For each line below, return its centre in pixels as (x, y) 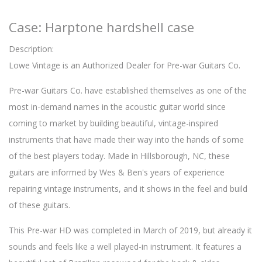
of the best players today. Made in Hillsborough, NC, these (119, 156)
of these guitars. (39, 205)
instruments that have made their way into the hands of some (126, 140)
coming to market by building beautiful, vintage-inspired (113, 123)
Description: (31, 49)
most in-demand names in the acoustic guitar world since (117, 107)
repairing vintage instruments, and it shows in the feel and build (128, 189)
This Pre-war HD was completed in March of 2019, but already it (130, 230)
